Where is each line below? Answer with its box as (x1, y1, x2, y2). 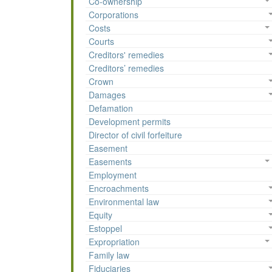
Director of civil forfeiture (89, 129, 182, 141)
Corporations (89, 8, 138, 21)
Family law (89, 249, 129, 262)
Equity (89, 209, 112, 222)
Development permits (89, 115, 171, 128)
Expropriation (89, 236, 140, 248)
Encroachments (89, 182, 149, 195)
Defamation (89, 102, 133, 115)
